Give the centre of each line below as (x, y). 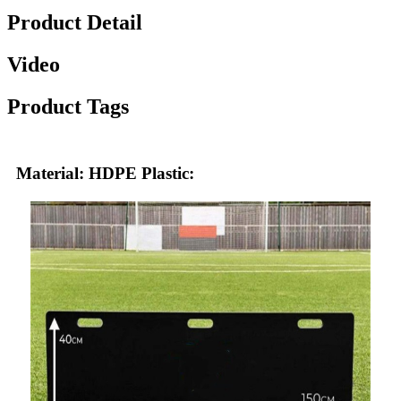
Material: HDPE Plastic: (105, 173)
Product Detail (75, 23)
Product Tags (68, 107)
